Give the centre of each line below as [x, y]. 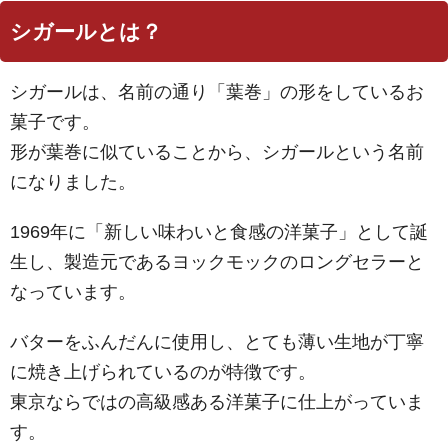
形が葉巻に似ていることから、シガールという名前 [217, 151]
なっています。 [73, 291]
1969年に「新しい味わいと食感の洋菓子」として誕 [219, 231]
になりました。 [73, 181]
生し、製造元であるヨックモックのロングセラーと [217, 261]
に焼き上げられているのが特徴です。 [163, 371]
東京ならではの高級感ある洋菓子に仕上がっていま [217, 401]
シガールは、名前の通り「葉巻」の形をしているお [217, 91]
